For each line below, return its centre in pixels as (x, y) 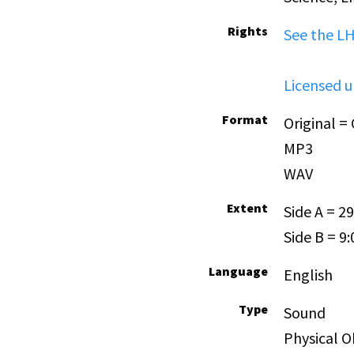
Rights (247, 31)
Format (245, 120)
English (308, 275)
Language (238, 271)
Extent (247, 208)
